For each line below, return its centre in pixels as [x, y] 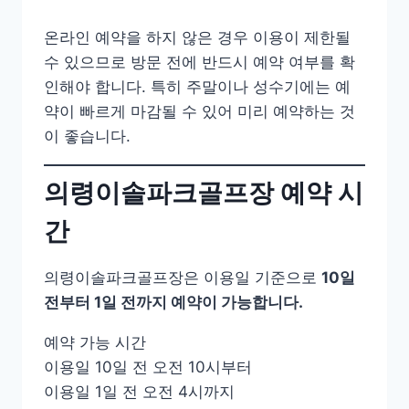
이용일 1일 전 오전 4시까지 [139, 392]
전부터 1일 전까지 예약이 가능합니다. [173, 303]
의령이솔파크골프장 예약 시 [204, 193]
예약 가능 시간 [95, 343]
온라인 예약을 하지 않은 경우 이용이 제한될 [197, 37]
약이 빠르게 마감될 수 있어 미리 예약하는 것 [199, 111]
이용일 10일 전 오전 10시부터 [148, 367]
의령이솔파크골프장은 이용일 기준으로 [183, 278]
